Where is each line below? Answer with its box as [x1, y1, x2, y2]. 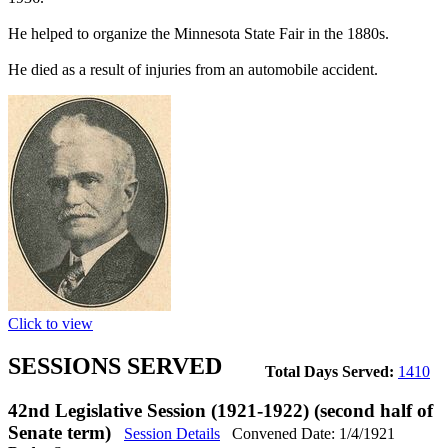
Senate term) [8, 421, 116, 443]
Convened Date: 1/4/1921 [232, 424, 395, 442]
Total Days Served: [265, 362, 398, 380]
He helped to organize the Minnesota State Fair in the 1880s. [8, 24, 389, 42]
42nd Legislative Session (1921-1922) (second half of [8, 399, 433, 421]
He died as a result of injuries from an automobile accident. [8, 60, 378, 78]
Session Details [124, 424, 220, 442]
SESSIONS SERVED [8, 352, 222, 379]
